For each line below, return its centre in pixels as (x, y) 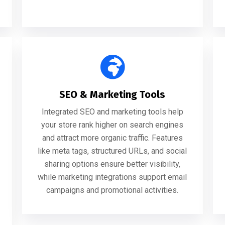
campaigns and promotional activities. (113, 190)
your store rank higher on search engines (113, 125)
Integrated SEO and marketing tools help (112, 112)
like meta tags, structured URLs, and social (113, 151)
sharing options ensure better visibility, (113, 164)
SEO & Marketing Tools (113, 94)
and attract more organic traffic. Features (112, 138)
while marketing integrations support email (113, 177)
